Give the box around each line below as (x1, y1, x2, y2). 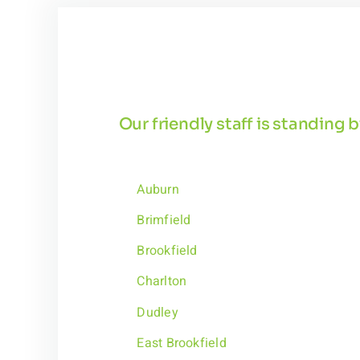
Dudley (137, 302, 178, 322)
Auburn (137, 179, 179, 199)
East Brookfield (137, 333, 227, 353)
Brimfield (137, 211, 191, 231)
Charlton (137, 272, 187, 292)
